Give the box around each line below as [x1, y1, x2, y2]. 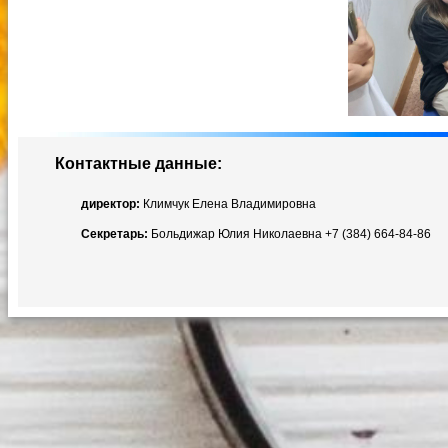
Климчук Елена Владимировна [143, 197, 316, 212]
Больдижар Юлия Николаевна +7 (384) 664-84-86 [151, 227, 431, 242]
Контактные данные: [51, 155, 222, 172]
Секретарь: [81, 227, 151, 242]
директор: [81, 197, 143, 212]
